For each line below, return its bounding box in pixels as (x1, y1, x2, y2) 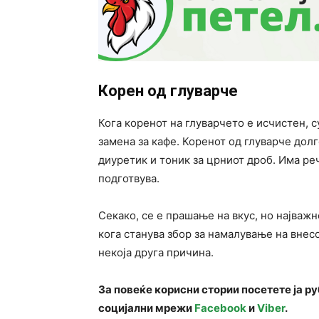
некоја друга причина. (98, 246, 214, 260)
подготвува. (98, 172, 159, 186)
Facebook (194, 301, 246, 315)
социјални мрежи (98, 301, 194, 315)
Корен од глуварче (98, 82, 238, 100)
